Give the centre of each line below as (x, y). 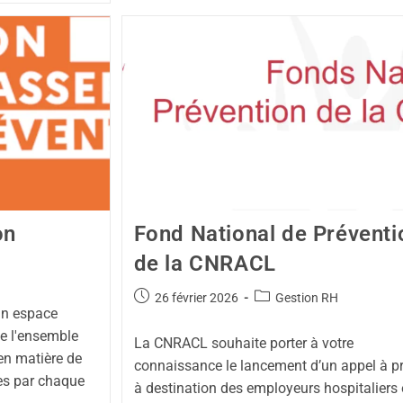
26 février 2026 (196, 298)
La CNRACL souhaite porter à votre (243, 344)
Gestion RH (306, 298)
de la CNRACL (205, 264)
